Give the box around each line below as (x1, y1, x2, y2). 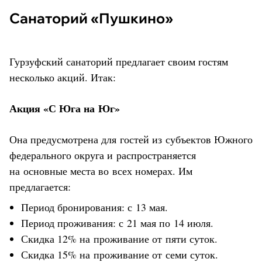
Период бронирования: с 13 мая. (21, 199, 168, 214)
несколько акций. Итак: (9, 70, 116, 84)
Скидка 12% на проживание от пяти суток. (21, 231, 218, 246)
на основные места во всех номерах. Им (9, 163, 192, 178)
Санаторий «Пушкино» (20, 9, 173, 27)
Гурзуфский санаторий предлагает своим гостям (9, 54, 228, 68)
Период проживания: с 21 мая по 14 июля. (21, 215, 213, 230)
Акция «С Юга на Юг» (9, 100, 120, 116)
